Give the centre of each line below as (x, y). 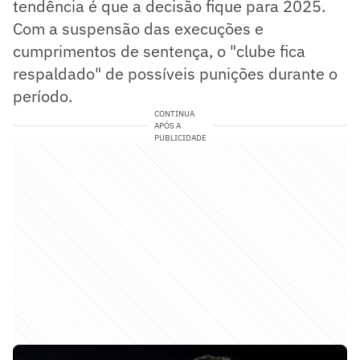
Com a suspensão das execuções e (138, 28)
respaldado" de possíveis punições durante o (175, 73)
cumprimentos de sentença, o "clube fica (159, 51)
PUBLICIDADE (180, 137)
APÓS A (167, 125)
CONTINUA (174, 113)
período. (43, 96)
